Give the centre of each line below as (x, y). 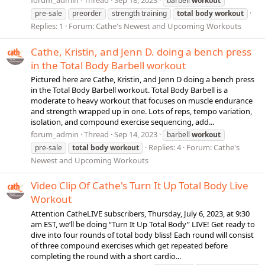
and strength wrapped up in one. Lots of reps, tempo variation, (141, 111)
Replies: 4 (165, 147)
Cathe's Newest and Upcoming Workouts (169, 26)
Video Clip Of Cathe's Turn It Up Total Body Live (140, 186)
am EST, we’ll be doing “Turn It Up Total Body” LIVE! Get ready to (143, 224)
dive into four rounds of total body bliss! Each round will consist (142, 235)
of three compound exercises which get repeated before (129, 245)
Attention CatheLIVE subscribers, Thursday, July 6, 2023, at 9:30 (140, 213)
